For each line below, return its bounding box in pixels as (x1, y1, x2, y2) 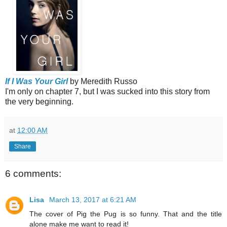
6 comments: (5, 168, 61, 179)
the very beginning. (5, 97, 75, 106)
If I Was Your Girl (5, 77, 68, 86)
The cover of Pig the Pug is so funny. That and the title (29, 210, 222, 218)
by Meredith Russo (68, 77, 139, 86)
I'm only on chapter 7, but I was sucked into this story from (5, 87, 210, 96)
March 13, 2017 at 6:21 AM (49, 196, 136, 204)
